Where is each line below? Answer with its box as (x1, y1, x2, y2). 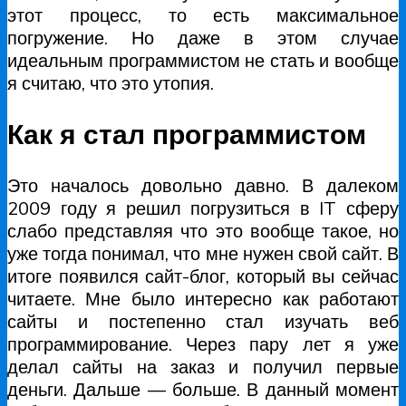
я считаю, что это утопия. (7, 72, 214, 95)
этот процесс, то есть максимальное (7, 4, 399, 27)
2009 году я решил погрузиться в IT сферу (7, 197, 399, 219)
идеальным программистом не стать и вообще (7, 49, 399, 72)
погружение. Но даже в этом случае (7, 26, 399, 50)
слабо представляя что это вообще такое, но (7, 219, 399, 242)
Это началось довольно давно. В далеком (7, 174, 399, 197)
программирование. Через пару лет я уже (7, 333, 399, 355)
